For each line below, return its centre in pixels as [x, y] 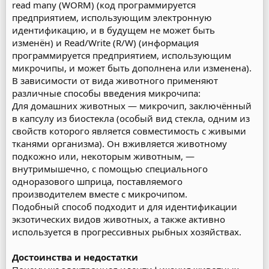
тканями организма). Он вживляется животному [119, 144]
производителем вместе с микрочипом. [100, 194]
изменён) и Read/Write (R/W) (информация [105, 43]
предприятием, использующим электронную [112, 17]
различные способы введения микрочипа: [106, 93]
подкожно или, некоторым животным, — [103, 156]
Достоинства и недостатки [75, 257]
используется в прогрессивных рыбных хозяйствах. [127, 232]
